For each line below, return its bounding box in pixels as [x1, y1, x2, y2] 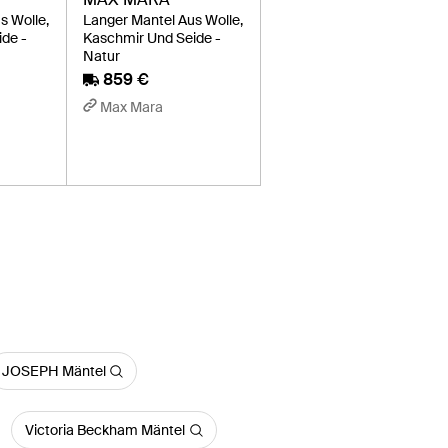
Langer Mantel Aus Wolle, [83, 11, 244, 29]
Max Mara [100, 98, 164, 116]
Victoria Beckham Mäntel [25, 421, 185, 439]
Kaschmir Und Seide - [83, 29, 222, 47]
